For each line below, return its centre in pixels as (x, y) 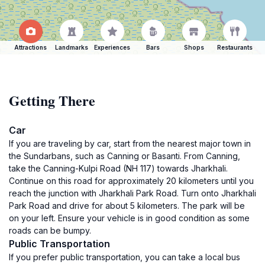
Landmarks (71, 47)
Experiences (112, 47)
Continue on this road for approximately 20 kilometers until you (131, 181)
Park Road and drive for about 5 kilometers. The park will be (127, 206)
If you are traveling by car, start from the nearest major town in (130, 143)
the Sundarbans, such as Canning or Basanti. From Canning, (125, 156)
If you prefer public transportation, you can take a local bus (125, 257)
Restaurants (235, 47)
